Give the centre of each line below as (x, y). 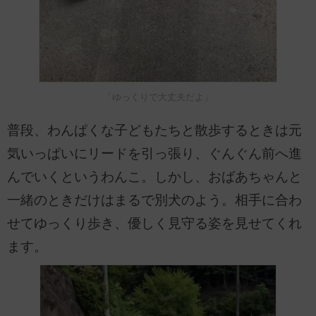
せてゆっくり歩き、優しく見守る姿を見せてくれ (154, 223)
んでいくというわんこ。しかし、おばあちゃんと (154, 176)
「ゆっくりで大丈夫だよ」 (158, 97)
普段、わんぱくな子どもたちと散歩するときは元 (154, 130)
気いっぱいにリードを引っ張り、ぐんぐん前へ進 (154, 153)
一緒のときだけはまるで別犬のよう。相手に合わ (154, 200)
